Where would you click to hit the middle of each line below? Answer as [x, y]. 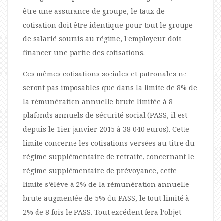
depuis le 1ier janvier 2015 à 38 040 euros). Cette [106, 129]
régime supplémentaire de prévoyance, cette [100, 170]
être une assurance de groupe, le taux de [94, 11]
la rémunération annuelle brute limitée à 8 [98, 101]
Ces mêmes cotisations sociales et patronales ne [105, 74]
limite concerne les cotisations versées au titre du [109, 143]
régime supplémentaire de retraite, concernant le [109, 156]
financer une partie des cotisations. [84, 52]
